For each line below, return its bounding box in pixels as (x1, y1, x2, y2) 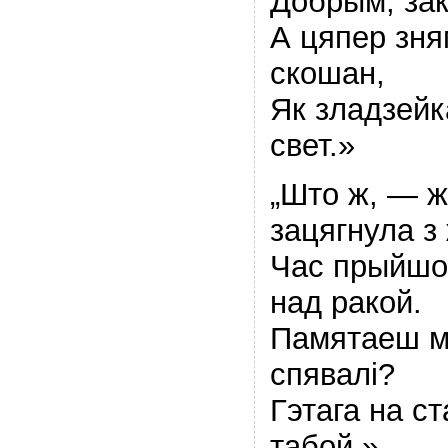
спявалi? (269, 356, 395, 392)
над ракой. (269, 284, 422, 320)
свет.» (269, 127, 355, 163)
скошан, (269, 55, 385, 91)
